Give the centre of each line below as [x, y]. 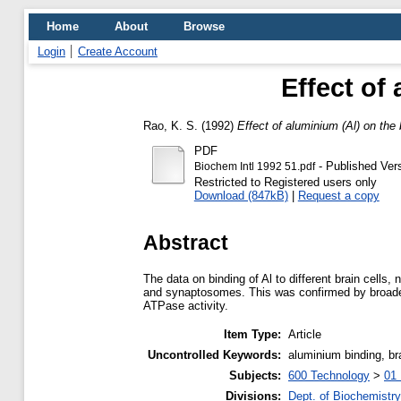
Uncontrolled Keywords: [214, 355]
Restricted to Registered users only [285, 182]
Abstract [186, 242]
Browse [204, 26]
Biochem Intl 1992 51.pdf [254, 166]
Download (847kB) [241, 195]
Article [305, 335]
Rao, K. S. [171, 125]
